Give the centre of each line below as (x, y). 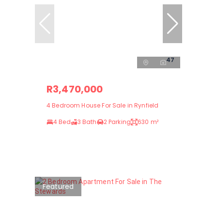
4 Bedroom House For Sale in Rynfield (103, 105)
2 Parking (117, 122)
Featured (58, 186)
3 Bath (87, 122)
